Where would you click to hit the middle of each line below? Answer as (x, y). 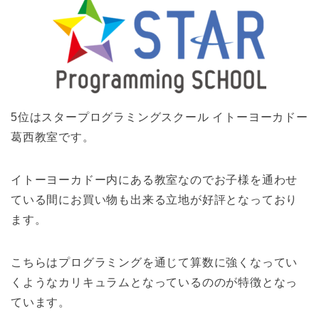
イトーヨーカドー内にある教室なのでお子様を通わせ (155, 180)
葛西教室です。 (53, 137)
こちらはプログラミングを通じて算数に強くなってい (155, 263)
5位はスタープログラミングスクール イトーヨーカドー (159, 117)
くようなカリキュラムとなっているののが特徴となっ (155, 283)
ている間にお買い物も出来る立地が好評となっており (155, 200)
